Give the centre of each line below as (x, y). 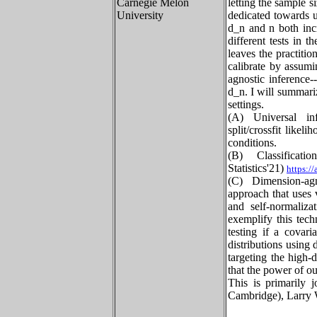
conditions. (252, 143)
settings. (246, 104)
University (140, 15)
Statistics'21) (257, 168)
